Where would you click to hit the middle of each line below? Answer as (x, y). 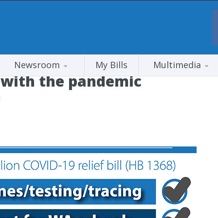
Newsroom (37, 65)
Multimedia (177, 65)
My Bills (111, 65)
